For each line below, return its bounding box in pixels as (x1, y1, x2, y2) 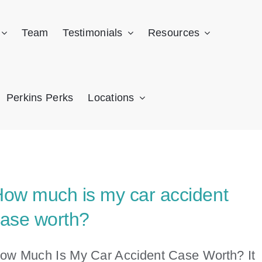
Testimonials (63, 27, 123, 39)
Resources (147, 27, 200, 39)
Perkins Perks (6, 92, 74, 104)
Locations (88, 92, 135, 104)
